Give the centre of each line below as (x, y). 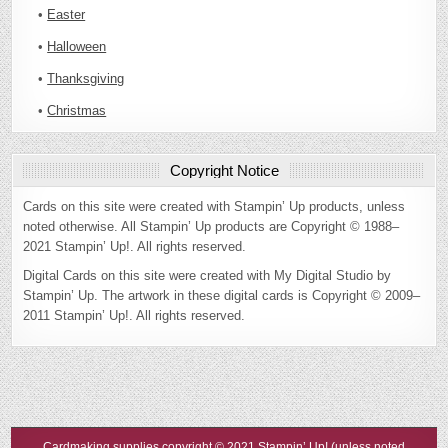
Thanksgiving (86, 79)
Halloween (77, 47)
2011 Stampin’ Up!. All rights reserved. (134, 316)
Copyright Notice (224, 171)
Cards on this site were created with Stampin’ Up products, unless (214, 207)
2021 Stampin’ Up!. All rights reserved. (135, 247)
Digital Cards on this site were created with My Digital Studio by (207, 276)
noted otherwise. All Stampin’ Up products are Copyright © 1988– (211, 227)
